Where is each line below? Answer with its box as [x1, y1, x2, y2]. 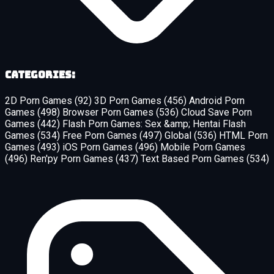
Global [165, 129, 194, 141]
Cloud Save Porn [181, 106, 252, 118]
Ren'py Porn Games [30, 152, 116, 165]
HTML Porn [219, 129, 268, 141]
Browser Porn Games [62, 106, 156, 118]
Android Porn [189, 94, 245, 106]
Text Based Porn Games [141, 152, 246, 165]
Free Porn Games [62, 129, 139, 141]
